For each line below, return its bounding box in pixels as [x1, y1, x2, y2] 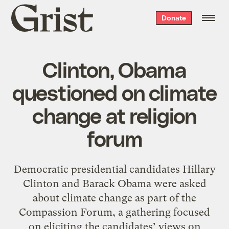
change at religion [32, 102, 197, 128]
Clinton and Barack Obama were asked [22, 177, 207, 190]
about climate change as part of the [33, 191, 196, 204]
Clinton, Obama [42, 56, 187, 82]
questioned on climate [12, 79, 217, 105]
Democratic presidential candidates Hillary [13, 163, 216, 175]
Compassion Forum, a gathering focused [19, 205, 210, 218]
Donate [161, 13, 186, 22]
